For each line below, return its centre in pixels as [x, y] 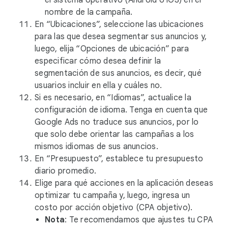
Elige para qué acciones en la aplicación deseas [124, 183]
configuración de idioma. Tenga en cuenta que [121, 110]
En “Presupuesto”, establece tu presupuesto [119, 159]
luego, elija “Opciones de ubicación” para [112, 49]
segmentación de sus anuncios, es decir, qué [118, 73]
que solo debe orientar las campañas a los [115, 134]
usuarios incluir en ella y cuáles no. [98, 85]
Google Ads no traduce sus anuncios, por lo [117, 122]
